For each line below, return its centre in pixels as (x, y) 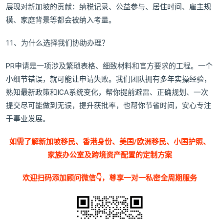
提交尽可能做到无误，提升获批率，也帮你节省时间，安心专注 (109, 106)
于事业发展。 (28, 119)
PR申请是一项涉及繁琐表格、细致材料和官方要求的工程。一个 (109, 66)
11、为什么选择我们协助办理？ (57, 43)
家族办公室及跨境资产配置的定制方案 (109, 155)
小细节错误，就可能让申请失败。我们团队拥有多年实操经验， (109, 79)
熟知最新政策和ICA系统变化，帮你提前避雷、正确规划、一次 (107, 92)
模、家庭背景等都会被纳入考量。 (61, 20)
